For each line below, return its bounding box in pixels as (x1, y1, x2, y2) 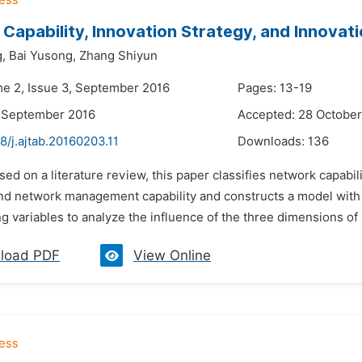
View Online (133, 247, 211, 263)
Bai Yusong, (9, 48, 76, 63)
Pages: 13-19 (238, 81, 312, 95)
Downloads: (238, 134, 308, 149)
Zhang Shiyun (79, 48, 158, 63)
